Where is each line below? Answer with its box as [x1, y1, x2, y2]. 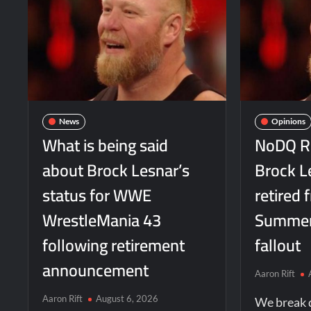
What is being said [42, 129, 169, 161]
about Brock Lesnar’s [42, 154, 190, 186]
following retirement [42, 229, 185, 261]
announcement [42, 254, 149, 286]
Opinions [271, 116, 306, 127]
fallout [255, 229, 301, 261]
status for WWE [42, 179, 152, 211]
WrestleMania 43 [42, 204, 162, 236]
